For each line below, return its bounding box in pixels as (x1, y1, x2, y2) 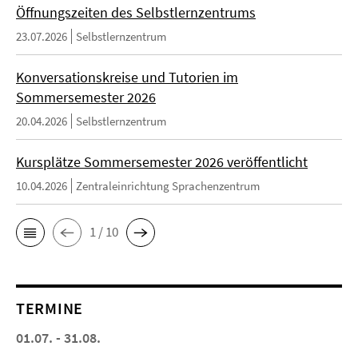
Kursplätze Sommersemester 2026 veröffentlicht (16, 152, 308, 171)
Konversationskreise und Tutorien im (16, 67, 238, 86)
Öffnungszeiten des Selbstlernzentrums (16, 2, 256, 22)
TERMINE (16, 297, 83, 318)
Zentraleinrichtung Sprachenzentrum (76, 177, 260, 193)
